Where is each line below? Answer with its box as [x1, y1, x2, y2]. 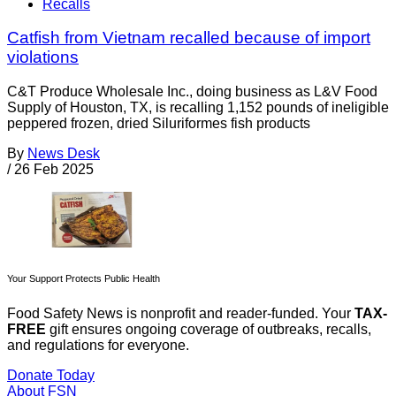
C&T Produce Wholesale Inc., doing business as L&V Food [7, 84, 377, 100]
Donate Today [7, 368, 95, 384]
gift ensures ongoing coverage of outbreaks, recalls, [46, 322, 371, 338]
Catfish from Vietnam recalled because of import [7, 28, 370, 48]
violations [7, 48, 79, 67]
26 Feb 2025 [14, 162, 94, 178]
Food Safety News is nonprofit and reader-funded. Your [7, 306, 354, 322]
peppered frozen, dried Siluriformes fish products [7, 116, 310, 132]
